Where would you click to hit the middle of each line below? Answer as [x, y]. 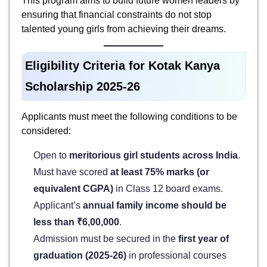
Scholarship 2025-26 [83, 86]
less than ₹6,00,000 [76, 222]
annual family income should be [155, 205]
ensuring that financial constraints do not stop [117, 14]
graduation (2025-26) [80, 255]
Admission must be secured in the [106, 238]
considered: [46, 131]
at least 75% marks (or [160, 172]
